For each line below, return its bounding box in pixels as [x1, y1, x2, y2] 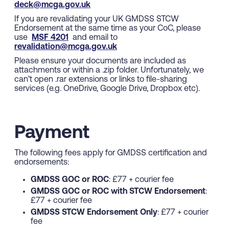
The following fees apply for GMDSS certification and [14, 149, 207, 157]
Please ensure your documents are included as [14, 57, 186, 65]
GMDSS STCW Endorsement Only [31, 208, 157, 217]
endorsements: [14, 158, 71, 167]
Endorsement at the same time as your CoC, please [14, 24, 201, 33]
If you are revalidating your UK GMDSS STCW [14, 15, 179, 24]
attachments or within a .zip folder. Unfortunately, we [14, 66, 204, 75]
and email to [68, 33, 118, 42]
